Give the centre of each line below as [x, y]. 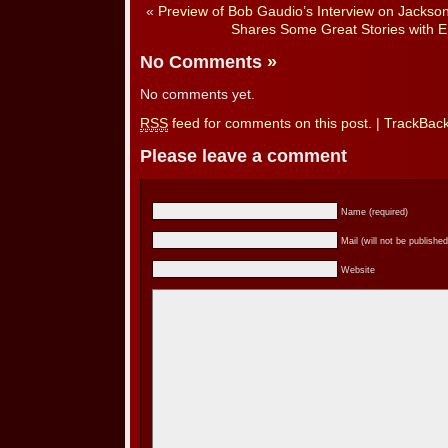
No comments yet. [197, 94]
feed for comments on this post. [270, 123]
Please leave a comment [243, 156]
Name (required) [374, 212]
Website [358, 270]
